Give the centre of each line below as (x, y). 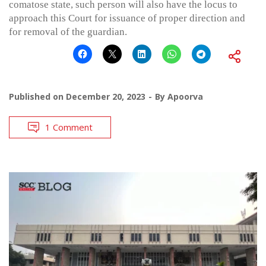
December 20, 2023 (106, 96)
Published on (37, 96)
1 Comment (69, 127)
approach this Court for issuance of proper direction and (127, 18)
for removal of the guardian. (68, 31)
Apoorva (185, 96)
